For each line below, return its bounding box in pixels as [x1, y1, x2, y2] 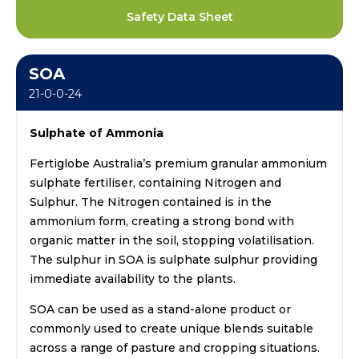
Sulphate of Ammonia [30, 125, 163, 140]
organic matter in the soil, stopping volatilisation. [30, 232, 314, 248]
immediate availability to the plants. [30, 271, 236, 286]
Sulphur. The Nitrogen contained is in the [30, 194, 272, 209]
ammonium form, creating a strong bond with [30, 213, 294, 228]
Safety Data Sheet [126, 9, 233, 24]
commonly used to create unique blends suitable [30, 321, 313, 336]
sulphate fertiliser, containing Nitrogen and [30, 175, 281, 190]
